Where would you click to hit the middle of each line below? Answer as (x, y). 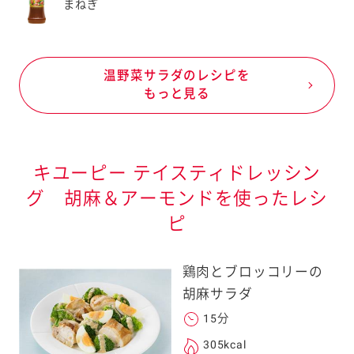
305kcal (224, 344)
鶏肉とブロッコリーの (252, 271)
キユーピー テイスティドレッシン (177, 173)
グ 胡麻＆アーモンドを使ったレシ (177, 198)
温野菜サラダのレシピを (177, 76)
